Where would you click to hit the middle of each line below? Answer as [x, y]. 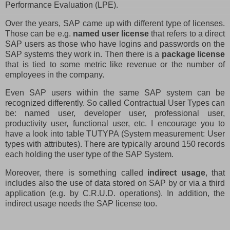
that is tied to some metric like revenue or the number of [115, 64]
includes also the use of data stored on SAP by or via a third [115, 183]
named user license [111, 33]
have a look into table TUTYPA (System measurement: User [115, 134]
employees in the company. [55, 74]
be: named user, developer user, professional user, [115, 113]
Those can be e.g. [39, 33]
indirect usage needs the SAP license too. [81, 204]
